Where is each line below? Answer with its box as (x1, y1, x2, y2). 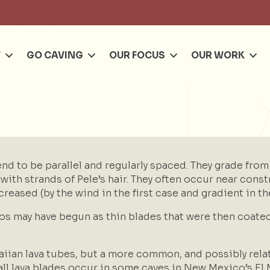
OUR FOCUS (108, 49, 165, 61)
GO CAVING (26, 49, 83, 61)
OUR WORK (190, 49, 245, 61)
